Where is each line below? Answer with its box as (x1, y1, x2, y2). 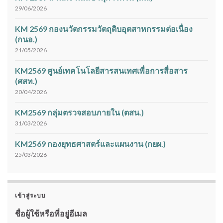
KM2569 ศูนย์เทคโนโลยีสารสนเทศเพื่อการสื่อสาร (15, 66, 188, 76)
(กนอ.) (15, 34, 37, 44)
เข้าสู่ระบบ (15, 192, 46, 200)
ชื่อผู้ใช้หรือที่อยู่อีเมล (15, 209, 87, 219)
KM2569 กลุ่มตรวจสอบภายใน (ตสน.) (15, 108, 144, 117)
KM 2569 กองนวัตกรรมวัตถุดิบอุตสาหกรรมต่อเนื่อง (15, 24, 193, 34)
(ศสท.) (15, 76, 37, 86)
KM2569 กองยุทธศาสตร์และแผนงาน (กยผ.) (15, 139, 166, 149)
